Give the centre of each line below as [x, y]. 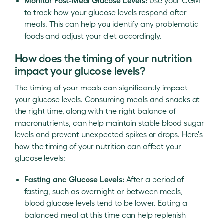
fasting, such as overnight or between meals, [104, 191]
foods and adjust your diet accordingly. [93, 36]
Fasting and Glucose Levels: [74, 179]
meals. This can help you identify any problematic [111, 24]
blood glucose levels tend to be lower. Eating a [106, 203]
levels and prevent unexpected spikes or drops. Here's [109, 134]
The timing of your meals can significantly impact [101, 88]
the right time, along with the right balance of [95, 111]
